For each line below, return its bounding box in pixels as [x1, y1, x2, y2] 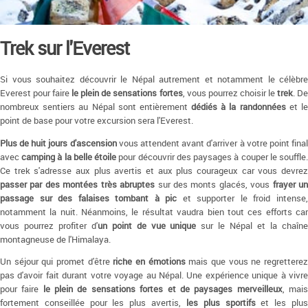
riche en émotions [113, 256, 186, 268]
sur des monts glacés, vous [155, 178, 273, 190]
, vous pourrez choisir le [182, 87, 277, 100]
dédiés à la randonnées [191, 101, 286, 113]
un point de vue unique [97, 219, 197, 232]
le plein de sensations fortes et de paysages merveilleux [43, 283, 283, 296]
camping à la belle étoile [21, 151, 117, 163]
